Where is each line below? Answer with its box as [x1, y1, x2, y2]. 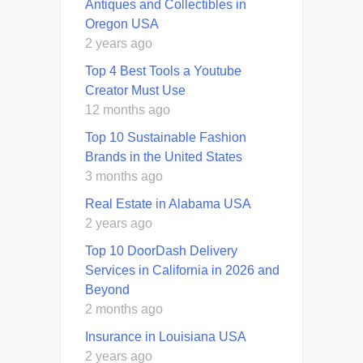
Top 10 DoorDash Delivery [85, 244, 237, 258]
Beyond [85, 283, 130, 297]
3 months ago [85, 169, 163, 184]
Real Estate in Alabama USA [85, 197, 251, 211]
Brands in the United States [85, 150, 242, 164]
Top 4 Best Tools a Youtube [85, 64, 241, 79]
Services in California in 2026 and [85, 263, 280, 278]
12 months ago [85, 103, 170, 117]
